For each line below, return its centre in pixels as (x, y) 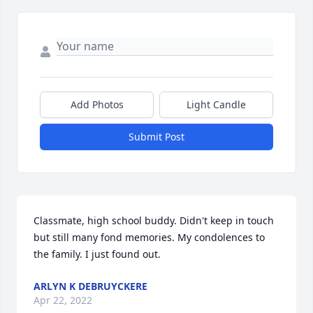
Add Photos (97, 105)
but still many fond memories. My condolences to (149, 238)
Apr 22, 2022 (63, 300)
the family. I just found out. (99, 254)
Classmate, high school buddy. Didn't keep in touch (154, 221)
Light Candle (216, 105)
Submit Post (156, 137)
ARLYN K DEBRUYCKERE (90, 286)
